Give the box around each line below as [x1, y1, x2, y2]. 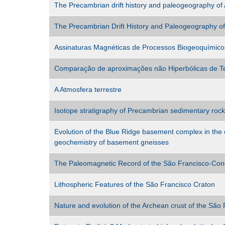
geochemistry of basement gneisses [54, 138, 169, 147]
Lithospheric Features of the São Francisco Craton [54, 180, 215, 189]
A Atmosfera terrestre [54, 85, 122, 94]
